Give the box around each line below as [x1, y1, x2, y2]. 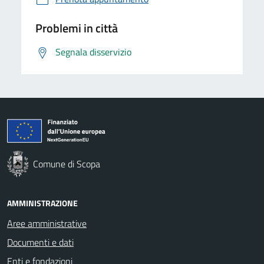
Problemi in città [35, 18, 118, 37]
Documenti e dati [7, 235, 74, 249]
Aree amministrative [7, 216, 87, 230]
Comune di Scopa [33, 156, 100, 171]
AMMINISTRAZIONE [7, 196, 78, 209]
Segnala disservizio [55, 44, 131, 59]
